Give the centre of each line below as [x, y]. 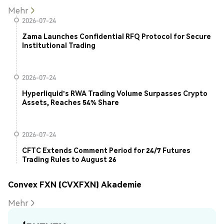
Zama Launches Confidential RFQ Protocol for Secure [116, 36]
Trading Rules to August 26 [69, 159]
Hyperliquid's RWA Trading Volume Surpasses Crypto [115, 93]
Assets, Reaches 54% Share [70, 102]
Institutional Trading [59, 45]
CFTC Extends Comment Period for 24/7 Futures [106, 150]
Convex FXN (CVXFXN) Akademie [75, 184]
